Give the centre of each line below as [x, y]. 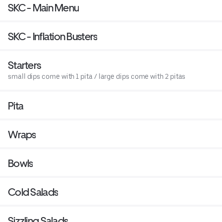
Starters [25, 65]
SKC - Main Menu [44, 7]
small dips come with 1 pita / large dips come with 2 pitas [97, 76]
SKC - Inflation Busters [53, 36]
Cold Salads [33, 192]
